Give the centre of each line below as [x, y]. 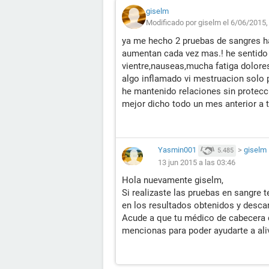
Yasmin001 [177, 150]
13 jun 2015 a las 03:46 [197, 162]
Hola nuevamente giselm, [173, 180]
